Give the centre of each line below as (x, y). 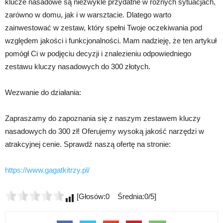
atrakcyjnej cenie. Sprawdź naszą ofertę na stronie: (88, 144)
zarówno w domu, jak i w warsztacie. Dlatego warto (88, 14)
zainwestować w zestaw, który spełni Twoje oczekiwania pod (104, 27)
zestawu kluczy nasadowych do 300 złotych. (78, 66)
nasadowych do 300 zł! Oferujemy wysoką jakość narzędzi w (105, 131)
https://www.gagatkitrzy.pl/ (47, 170)
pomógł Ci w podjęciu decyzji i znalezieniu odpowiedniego (98, 53)
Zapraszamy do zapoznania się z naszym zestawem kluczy (103, 118)
